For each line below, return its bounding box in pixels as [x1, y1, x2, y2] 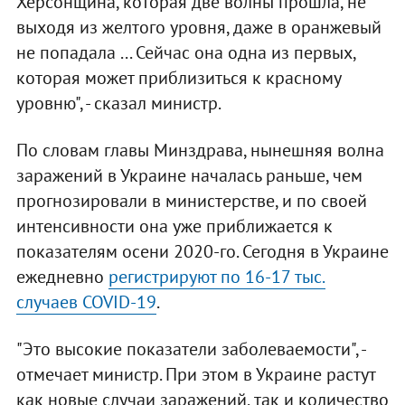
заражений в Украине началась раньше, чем [15, 164, 363, 188]
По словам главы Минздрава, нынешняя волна [15, 138, 384, 163]
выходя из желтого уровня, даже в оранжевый [15, 15, 381, 40]
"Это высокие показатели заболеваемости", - [15, 337, 365, 362]
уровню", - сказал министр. [15, 91, 221, 116]
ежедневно [15, 265, 108, 289]
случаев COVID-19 [15, 290, 156, 315]
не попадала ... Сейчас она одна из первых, [15, 41, 355, 65]
